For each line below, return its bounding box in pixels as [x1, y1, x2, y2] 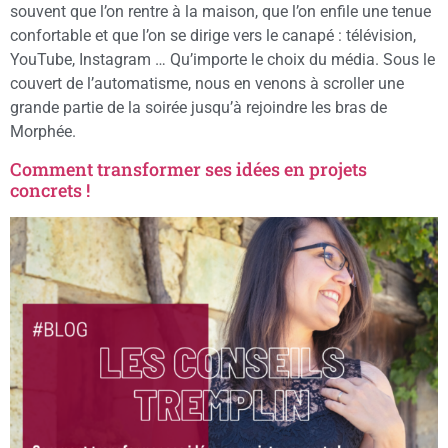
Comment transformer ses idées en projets [10, 156, 367, 181]
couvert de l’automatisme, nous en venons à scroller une [10, 74, 404, 94]
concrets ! [10, 177, 90, 202]
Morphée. [10, 122, 76, 142]
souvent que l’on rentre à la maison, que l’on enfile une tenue [10, 2, 431, 22]
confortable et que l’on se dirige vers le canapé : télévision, [10, 26, 416, 46]
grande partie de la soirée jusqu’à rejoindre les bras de [10, 98, 387, 118]
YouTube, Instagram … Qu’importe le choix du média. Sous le [10, 50, 435, 70]
